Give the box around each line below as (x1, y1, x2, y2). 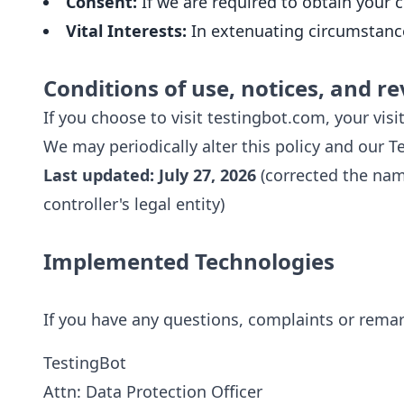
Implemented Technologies (43, 246, 335, 276)
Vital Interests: (66, 20, 187, 41)
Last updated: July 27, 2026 (43, 164, 256, 186)
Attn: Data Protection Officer (43, 381, 262, 402)
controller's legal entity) (43, 193, 225, 215)
